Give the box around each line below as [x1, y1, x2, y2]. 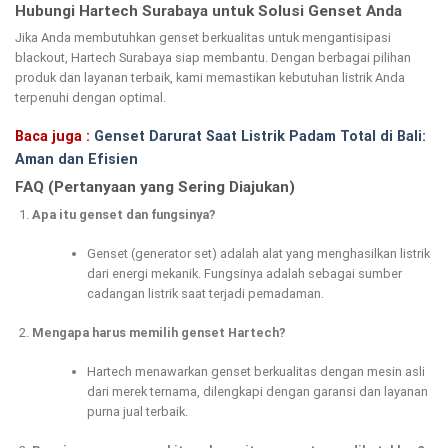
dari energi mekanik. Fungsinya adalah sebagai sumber [86, 265, 402, 281]
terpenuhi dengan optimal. [15, 90, 166, 106]
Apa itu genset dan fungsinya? [31, 206, 216, 222]
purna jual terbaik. [86, 404, 188, 420]
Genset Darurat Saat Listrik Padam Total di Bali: [94, 127, 426, 145]
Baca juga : [15, 127, 94, 145]
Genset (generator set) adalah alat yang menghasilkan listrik [86, 245, 430, 261]
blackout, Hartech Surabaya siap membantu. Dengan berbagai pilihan [15, 50, 411, 66]
